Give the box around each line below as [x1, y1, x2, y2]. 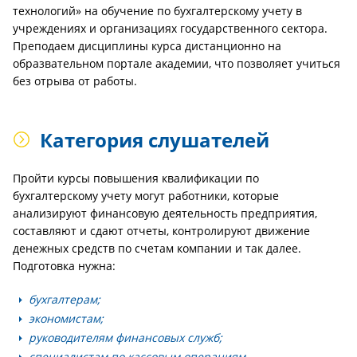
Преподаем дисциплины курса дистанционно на [13, 38, 281, 53]
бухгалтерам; [29, 292, 100, 307]
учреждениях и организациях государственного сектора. [13, 21, 328, 36]
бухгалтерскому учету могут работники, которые [13, 188, 279, 203]
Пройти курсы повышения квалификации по [13, 171, 259, 186]
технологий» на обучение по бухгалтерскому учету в [13, 3, 302, 18]
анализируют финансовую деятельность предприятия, [13, 206, 317, 221]
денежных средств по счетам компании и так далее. [13, 241, 301, 256]
